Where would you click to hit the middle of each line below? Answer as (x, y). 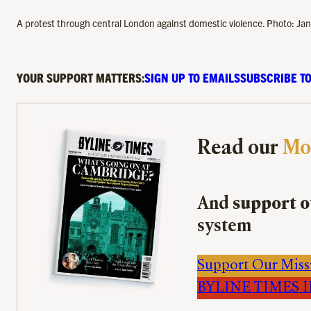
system (224, 227)
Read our (237, 148)
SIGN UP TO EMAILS (192, 77)
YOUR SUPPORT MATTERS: (81, 77)
